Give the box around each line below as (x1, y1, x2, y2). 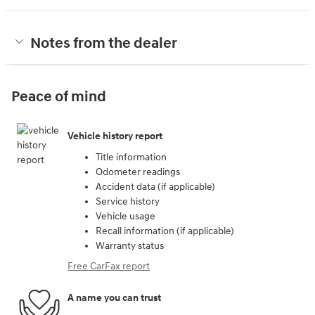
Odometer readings (96, 165, 180, 178)
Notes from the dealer (30, 34, 177, 53)
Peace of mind (11, 87, 106, 106)
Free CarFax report (67, 259, 150, 272)
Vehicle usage (96, 210, 155, 222)
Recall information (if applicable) (96, 224, 234, 237)
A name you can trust (67, 292, 161, 304)
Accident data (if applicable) (96, 180, 215, 193)
